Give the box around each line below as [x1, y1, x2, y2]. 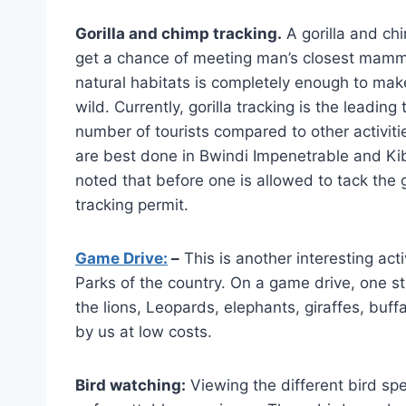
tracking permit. [75, 195, 188, 214]
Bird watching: [75, 375, 186, 394]
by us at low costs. [75, 322, 212, 341]
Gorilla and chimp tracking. [75, 24, 282, 43]
